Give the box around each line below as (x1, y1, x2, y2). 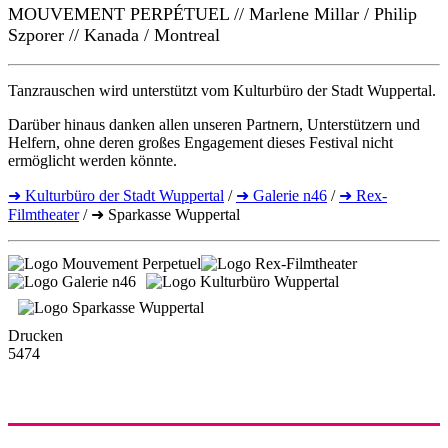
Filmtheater (8, 205, 79, 223)
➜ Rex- (339, 186, 387, 204)
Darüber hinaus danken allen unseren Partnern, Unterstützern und (8, 115, 420, 133)
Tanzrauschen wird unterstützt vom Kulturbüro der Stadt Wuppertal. (8, 81, 436, 99)
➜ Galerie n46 (236, 186, 327, 204)
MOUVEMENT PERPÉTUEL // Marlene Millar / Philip (8, 3, 417, 24)
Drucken (8, 326, 63, 344)
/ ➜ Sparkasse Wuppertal (79, 205, 240, 223)
